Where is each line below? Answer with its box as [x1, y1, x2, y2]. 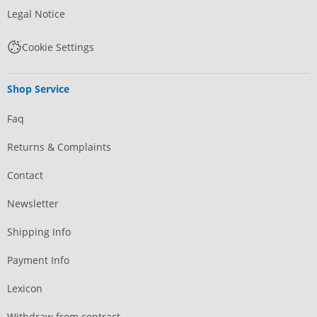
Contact [7, 168, 43, 183]
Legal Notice [7, 7, 65, 21]
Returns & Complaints [7, 140, 111, 154]
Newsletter [7, 197, 59, 211]
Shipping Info [7, 225, 71, 239]
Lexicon [7, 282, 42, 296]
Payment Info [7, 253, 69, 267]
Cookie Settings [21, 40, 94, 54]
